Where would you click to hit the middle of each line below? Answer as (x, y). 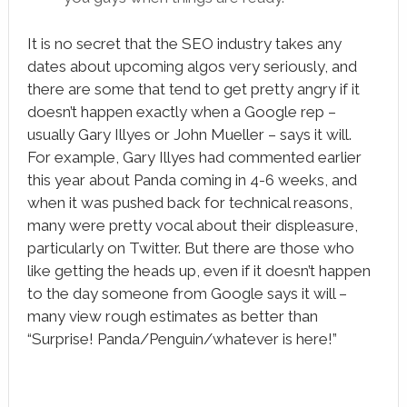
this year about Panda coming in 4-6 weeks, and (192, 180)
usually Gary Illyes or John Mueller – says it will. (191, 135)
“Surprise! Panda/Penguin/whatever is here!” (182, 339)
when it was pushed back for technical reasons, (189, 203)
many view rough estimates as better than (172, 317)
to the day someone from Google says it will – (189, 294)
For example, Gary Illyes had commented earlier (194, 158)
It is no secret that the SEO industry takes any (184, 44)
